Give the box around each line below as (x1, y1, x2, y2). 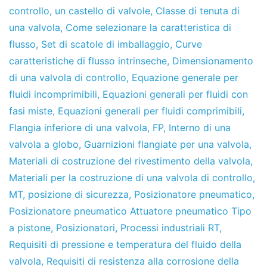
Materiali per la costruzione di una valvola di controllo (9, 172, 253, 184)
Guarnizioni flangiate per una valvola (84, 138, 249, 151)
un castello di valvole (55, 5, 150, 17)
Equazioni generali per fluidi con (103, 88, 248, 101)
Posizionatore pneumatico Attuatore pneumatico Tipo (9, 205, 252, 218)
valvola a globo (9, 138, 79, 151)
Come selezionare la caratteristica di (66, 21, 231, 34)
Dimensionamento (172, 55, 253, 67)
